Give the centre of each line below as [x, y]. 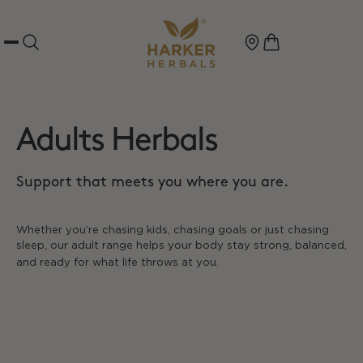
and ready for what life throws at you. [117, 263]
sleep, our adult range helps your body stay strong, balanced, [181, 246]
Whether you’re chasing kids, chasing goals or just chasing [173, 231]
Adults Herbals [117, 141]
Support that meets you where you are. [152, 182]
